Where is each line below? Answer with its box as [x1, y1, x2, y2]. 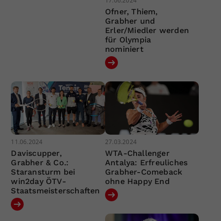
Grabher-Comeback [105, 167, 183, 177]
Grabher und [105, 16, 155, 26]
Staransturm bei [11, 167, 75, 177]
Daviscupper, [11, 148, 62, 158]
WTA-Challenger [105, 148, 170, 158]
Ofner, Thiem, [105, 7, 158, 17]
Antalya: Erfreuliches [105, 157, 188, 167]
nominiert [105, 44, 144, 54]
